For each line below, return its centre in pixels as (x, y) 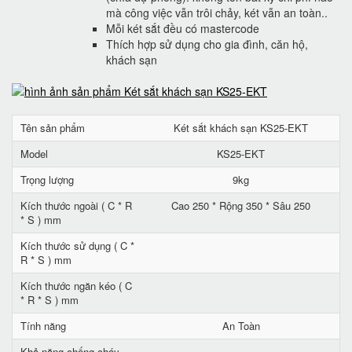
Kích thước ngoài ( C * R (76, 205)
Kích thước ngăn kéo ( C (76, 286)
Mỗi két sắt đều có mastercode (183, 28)
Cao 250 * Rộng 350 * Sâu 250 (241, 205)
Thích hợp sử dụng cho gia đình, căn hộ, (207, 44)
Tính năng (43, 326)
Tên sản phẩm (53, 128)
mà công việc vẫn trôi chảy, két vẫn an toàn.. (217, 13)
